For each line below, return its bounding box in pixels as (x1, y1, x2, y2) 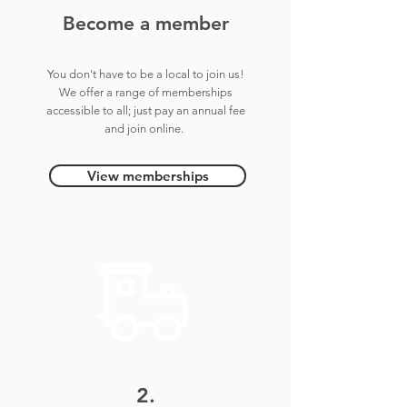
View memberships (86, 167, 209, 185)
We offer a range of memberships (58, 85, 233, 100)
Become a (62, 12, 150, 35)
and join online (104, 122, 181, 136)
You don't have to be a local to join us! (46, 67, 244, 82)
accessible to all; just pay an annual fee (45, 104, 245, 118)
